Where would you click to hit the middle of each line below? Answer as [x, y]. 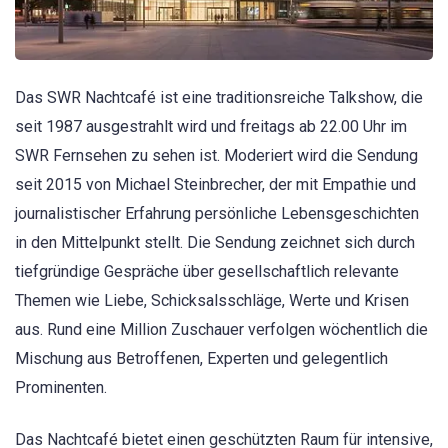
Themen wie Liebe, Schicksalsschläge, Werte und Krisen [212, 301]
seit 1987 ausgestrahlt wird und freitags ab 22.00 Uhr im [211, 127]
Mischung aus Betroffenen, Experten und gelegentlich [201, 359]
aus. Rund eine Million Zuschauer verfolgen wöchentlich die [221, 330]
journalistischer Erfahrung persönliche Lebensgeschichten [217, 214]
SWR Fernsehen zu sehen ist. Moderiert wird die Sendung [216, 156]
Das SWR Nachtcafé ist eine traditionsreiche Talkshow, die [219, 98]
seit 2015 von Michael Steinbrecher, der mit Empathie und [215, 185]
